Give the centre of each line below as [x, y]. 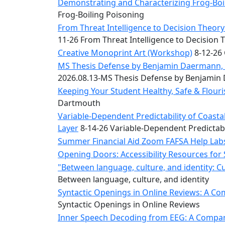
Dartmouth [79, 103]
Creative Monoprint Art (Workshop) [125, 53]
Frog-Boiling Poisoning [101, 15]
